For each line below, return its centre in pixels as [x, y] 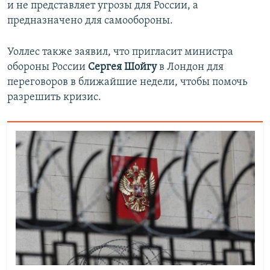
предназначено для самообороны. [90, 21]
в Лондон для [190, 67]
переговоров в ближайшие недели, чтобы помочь [127, 83]
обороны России [48, 67]
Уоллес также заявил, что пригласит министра [120, 52]
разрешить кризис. [54, 98]
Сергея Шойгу [122, 67]
